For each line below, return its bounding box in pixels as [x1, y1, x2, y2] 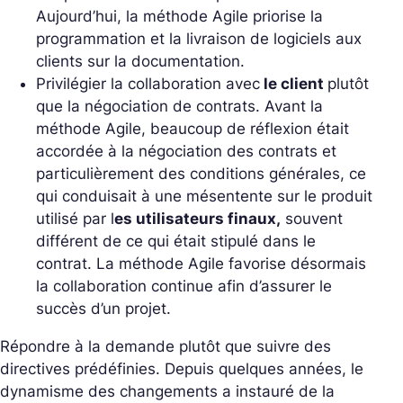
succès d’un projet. [36, 300, 175, 318]
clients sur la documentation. [36, 52, 249, 71]
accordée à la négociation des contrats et [36, 142, 336, 161]
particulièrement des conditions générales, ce [36, 165, 366, 184]
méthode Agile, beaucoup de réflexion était [36, 120, 349, 139]
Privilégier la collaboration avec [36, 75, 260, 94]
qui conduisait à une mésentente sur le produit [36, 187, 372, 206]
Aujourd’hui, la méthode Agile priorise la [36, 7, 323, 26]
